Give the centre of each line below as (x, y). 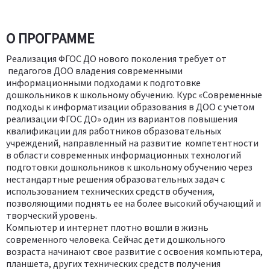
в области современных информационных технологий (124, 155)
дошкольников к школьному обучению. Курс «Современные (134, 94)
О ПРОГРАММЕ (50, 38)
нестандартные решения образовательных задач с (115, 179)
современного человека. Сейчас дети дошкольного (116, 239)
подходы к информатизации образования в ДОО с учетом (130, 106)
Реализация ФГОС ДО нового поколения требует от (116, 58)
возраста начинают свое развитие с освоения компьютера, (134, 251)
